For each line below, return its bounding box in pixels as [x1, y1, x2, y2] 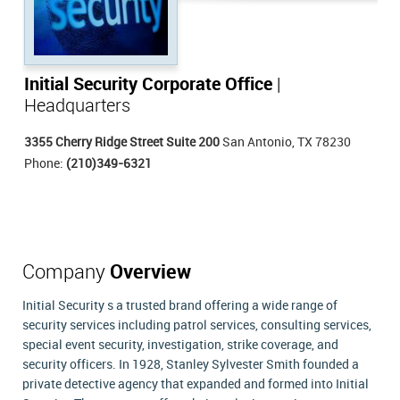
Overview [110, 262, 191, 284]
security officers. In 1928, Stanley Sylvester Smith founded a [22, 358, 359, 372]
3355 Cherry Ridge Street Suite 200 [24, 136, 220, 150]
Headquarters [24, 97, 130, 117]
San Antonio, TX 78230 [220, 136, 351, 150]
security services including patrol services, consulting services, [22, 319, 371, 333]
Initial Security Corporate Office [24, 75, 272, 96]
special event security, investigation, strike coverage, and [22, 338, 338, 353]
